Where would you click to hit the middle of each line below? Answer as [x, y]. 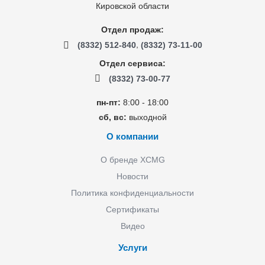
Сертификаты [132, 209]
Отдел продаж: [132, 30]
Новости [132, 176]
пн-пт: [109, 102]
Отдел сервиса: [132, 63]
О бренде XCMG [132, 159]
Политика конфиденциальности [132, 193]
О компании [132, 136]
